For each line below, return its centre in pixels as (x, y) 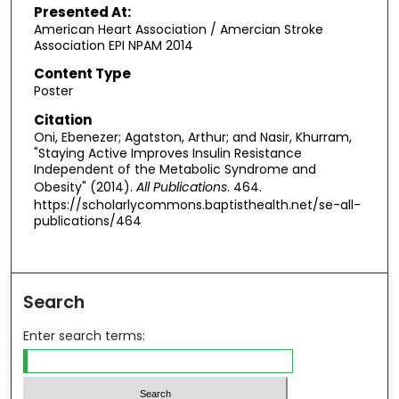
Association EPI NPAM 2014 (113, 45)
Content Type (82, 74)
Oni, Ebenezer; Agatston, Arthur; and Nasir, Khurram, (192, 138)
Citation (62, 120)
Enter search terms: (85, 335)
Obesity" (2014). (85, 187)
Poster (53, 91)
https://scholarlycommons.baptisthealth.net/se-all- (197, 205)
